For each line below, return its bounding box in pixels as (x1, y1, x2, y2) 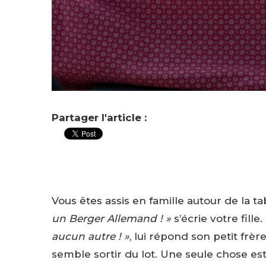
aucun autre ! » (52, 230, 129, 242)
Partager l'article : (52, 112, 147, 124)
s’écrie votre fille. (171, 212, 262, 224)
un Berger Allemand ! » (52, 212, 171, 224)
